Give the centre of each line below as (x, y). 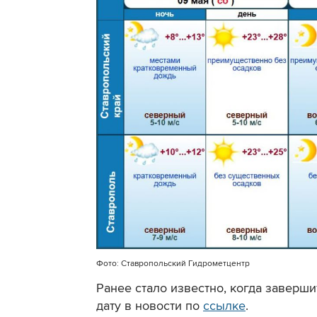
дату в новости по (150, 305)
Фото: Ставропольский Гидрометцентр (173, 263)
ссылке (224, 305)
